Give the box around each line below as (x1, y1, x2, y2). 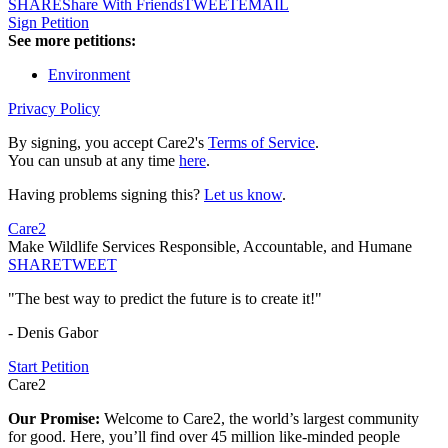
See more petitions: (8, 32, 136, 50)
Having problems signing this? (8, 186, 204, 204)
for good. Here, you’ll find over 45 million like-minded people (8, 428, 400, 446)
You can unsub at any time (8, 152, 179, 170)
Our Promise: (8, 410, 104, 428)
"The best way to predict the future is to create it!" (8, 290, 322, 308)
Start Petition (8, 358, 89, 376)
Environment (48, 66, 130, 84)
